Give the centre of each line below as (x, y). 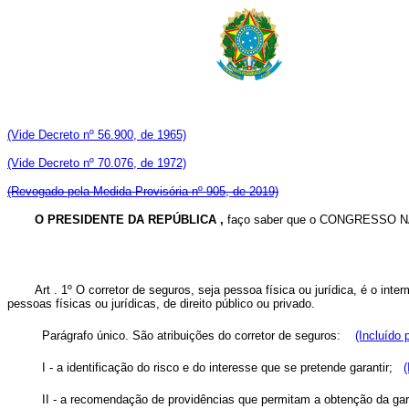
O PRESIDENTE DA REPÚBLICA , (131, 220)
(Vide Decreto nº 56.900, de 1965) (97, 135)
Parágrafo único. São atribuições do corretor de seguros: (198, 336)
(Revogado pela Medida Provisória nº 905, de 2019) (143, 192)
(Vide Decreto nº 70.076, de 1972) (97, 163)
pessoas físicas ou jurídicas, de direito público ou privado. (161, 304)
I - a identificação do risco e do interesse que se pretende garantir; (222, 368)
